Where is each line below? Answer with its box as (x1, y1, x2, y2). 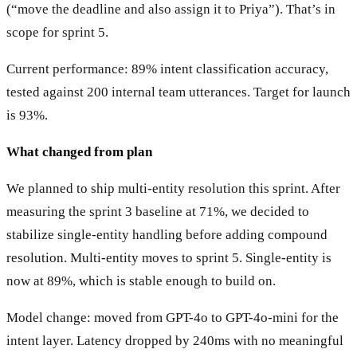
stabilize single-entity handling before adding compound (6, 226, 328, 242)
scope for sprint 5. (6, 24, 108, 40)
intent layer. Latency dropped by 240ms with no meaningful (6, 332, 343, 348)
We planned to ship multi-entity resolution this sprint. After (6, 180, 340, 196)
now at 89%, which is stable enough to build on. (6, 273, 276, 288)
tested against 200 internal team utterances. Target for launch (6, 84, 351, 100)
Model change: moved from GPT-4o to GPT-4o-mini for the (6, 309, 339, 325)
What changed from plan (6, 143, 152, 159)
